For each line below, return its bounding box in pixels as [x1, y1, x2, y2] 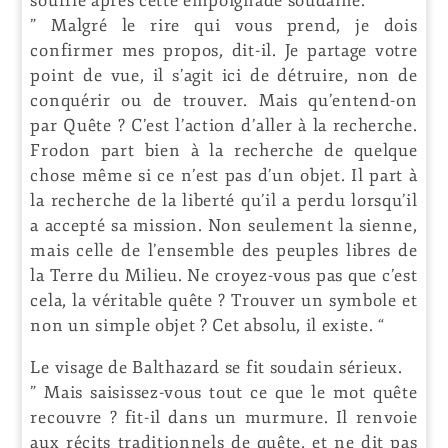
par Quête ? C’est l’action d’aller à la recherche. [30, 114, 418, 136]
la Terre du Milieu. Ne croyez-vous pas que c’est [30, 264, 418, 286]
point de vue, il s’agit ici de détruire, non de [30, 64, 418, 86]
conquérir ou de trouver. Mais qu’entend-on [30, 89, 418, 111]
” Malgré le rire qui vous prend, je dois [30, 14, 418, 36]
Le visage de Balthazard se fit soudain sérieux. [30, 356, 403, 378]
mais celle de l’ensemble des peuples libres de [30, 239, 418, 261]
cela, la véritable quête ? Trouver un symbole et [30, 289, 418, 311]
